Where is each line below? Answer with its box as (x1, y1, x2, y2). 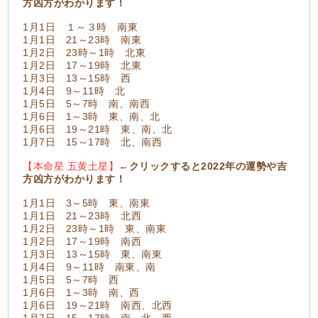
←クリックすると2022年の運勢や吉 (119, 160, 287, 172)
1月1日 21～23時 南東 (23, 33, 142, 45)
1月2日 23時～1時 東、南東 (23, 222, 167, 234)
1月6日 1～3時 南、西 (23, 286, 140, 298)
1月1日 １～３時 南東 (23, 21, 138, 33)
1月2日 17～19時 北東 (23, 59, 142, 71)
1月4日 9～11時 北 (23, 84, 126, 97)
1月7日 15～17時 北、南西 (23, 136, 163, 148)
